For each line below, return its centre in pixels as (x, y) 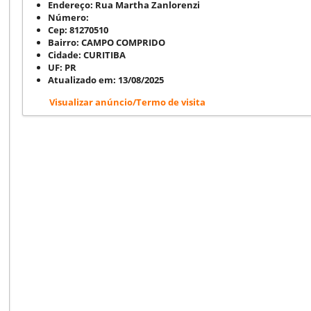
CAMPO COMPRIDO (123, 42)
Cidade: (65, 54)
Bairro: (64, 42)
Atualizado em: (82, 79)
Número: (68, 17)
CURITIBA (104, 54)
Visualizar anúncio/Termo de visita (127, 102)
